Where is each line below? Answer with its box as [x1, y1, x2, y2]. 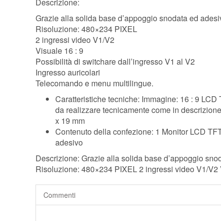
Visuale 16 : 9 [36, 45, 83, 57]
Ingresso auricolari [36, 67, 100, 78]
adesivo [55, 137, 83, 148]
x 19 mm [55, 115, 85, 127]
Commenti [43, 190, 75, 200]
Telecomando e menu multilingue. [36, 77, 153, 89]
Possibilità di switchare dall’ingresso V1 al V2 [36, 56, 195, 68]
